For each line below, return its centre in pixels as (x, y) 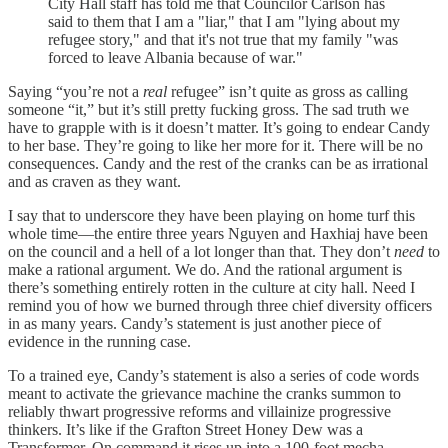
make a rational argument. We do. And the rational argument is (205, 270)
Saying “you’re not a (75, 92)
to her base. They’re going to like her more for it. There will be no (215, 146)
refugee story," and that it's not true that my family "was (223, 40)
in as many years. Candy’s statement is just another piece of (194, 324)
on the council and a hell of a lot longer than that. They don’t (201, 252)
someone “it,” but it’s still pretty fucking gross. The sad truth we (208, 110)
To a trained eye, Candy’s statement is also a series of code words (213, 376)
